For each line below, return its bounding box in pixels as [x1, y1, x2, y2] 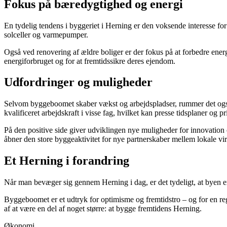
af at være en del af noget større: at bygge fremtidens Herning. [4, 204, 202, 213]
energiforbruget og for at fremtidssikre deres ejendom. [4, 56, 175, 65]
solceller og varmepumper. [4, 30, 88, 39]
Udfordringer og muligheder [4, 75, 153, 89]
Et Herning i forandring [4, 154, 129, 168]
